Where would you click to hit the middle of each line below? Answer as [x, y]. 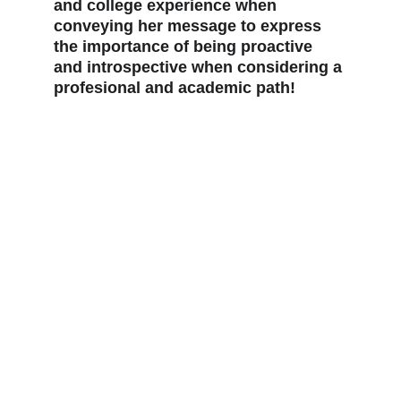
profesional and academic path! [175, 88]
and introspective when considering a [200, 67]
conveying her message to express [190, 26]
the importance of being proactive [185, 47]
